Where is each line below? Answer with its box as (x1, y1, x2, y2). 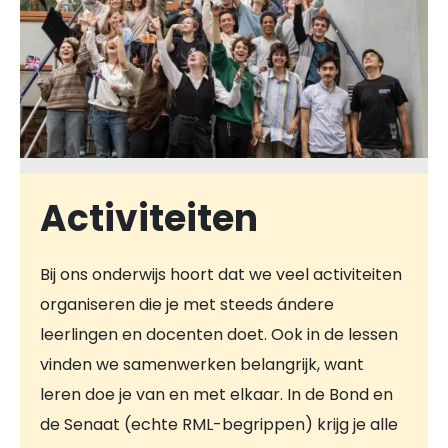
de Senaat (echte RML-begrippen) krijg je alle (40, 412, 398, 436)
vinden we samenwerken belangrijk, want (40, 352, 364, 376)
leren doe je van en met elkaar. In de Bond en (40, 382, 393, 406)
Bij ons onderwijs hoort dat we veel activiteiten (40, 262, 402, 286)
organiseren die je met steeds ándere (40, 292, 334, 316)
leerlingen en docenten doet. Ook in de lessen (40, 322, 398, 346)
